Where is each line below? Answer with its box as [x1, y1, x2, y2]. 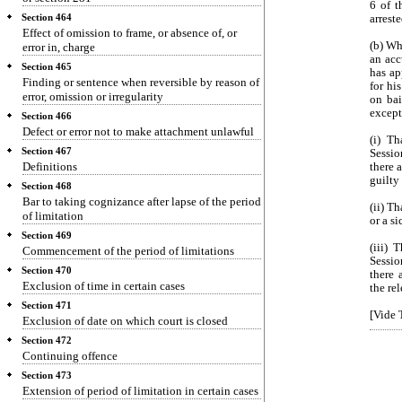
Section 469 [22, 231, 72, 240]
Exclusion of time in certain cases [22, 279, 185, 293]
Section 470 [22, 266, 72, 275]
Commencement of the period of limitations [22, 244, 234, 258]
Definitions [22, 160, 77, 173]
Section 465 [22, 62, 72, 72]
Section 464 [22, 13, 72, 22]
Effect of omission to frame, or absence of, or [22, 26, 237, 39]
